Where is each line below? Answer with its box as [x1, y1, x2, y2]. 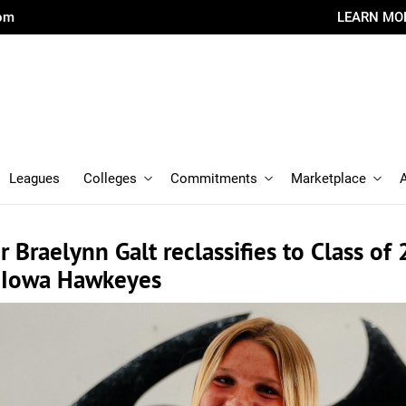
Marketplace [291, 170, 366, 187]
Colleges [83, 170, 137, 187]
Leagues [9, 170, 60, 187]
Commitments [170, 170, 257, 187]
